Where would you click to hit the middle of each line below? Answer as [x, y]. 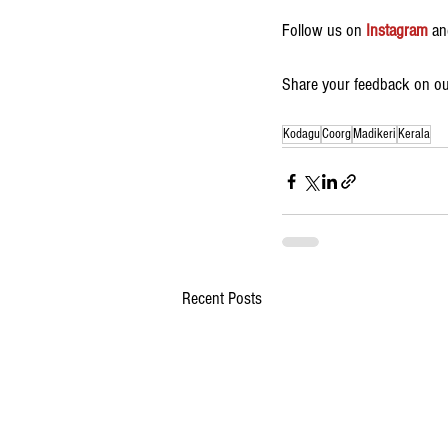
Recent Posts [222, 299]
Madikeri [374, 134]
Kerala [414, 134]
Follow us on [324, 31]
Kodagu [301, 134]
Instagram [397, 31]
